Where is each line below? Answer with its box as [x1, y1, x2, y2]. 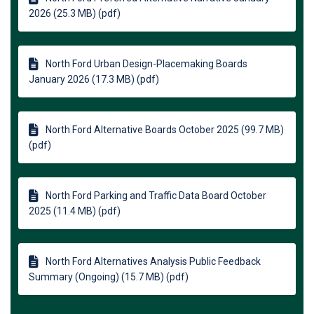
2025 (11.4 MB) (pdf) [29, 205, 121, 217]
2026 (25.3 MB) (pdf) [29, 8, 121, 20]
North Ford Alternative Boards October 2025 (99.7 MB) [46, 124, 284, 136]
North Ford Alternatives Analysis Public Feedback [46, 256, 261, 268]
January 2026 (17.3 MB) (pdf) [29, 74, 159, 86]
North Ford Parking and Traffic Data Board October [46, 190, 266, 202]
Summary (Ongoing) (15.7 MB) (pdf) [29, 271, 189, 283]
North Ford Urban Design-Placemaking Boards [46, 58, 247, 70]
